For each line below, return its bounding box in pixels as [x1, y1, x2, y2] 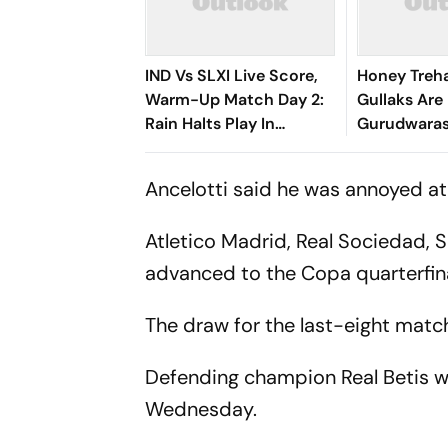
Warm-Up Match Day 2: [145, 89, 325, 110]
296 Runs [145, 161, 217, 182]
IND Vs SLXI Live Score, [145, 65, 319, 86]
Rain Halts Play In [145, 113, 276, 134]
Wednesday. [145, 396, 258, 422]
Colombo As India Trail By [145, 137, 339, 158]
